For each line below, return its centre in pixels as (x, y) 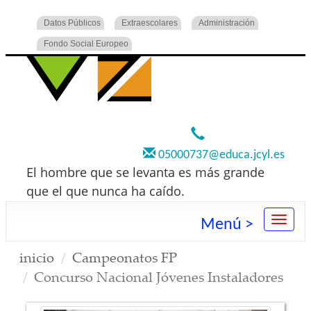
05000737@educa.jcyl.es (220, 155)
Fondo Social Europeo (86, 44)
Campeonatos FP (125, 258)
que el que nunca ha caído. (106, 191)
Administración (227, 23)
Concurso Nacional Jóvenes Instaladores (159, 277)
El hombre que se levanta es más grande (145, 172)
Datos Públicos (72, 23)
